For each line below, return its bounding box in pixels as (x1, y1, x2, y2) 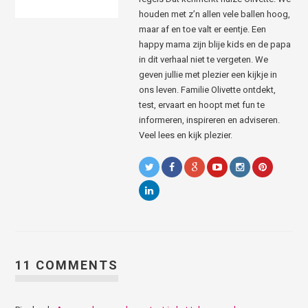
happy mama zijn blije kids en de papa (139, 38, 291, 49)
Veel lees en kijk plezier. (139, 129, 233, 140)
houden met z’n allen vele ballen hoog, (139, 8, 291, 19)
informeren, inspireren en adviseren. (139, 114, 280, 125)
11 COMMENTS (15, 257, 119, 272)
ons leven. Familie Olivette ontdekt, (139, 84, 276, 95)
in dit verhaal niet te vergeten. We (139, 54, 269, 65)
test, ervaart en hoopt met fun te (139, 99, 265, 110)
